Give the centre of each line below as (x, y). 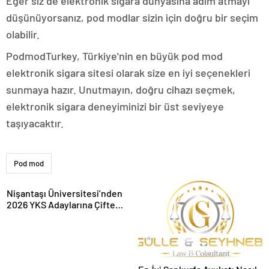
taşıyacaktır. (35, 123)
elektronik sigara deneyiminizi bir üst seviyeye (115, 106)
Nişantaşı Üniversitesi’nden (65, 193)
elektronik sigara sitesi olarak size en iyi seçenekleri (128, 73)
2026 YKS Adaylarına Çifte (61, 204)
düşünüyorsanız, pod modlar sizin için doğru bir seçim (132, 17)
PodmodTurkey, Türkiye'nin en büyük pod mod (114, 56)
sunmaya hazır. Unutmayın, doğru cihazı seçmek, (121, 89)
